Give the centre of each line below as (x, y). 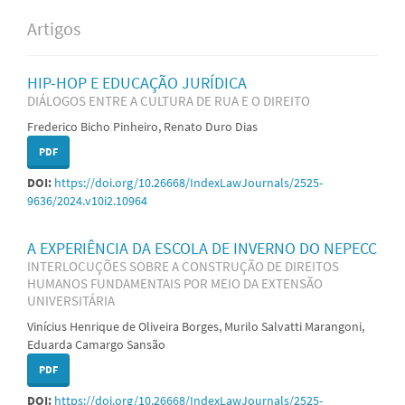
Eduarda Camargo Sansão (96, 344)
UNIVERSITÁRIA (71, 300)
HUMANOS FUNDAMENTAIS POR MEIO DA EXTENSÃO (175, 283)
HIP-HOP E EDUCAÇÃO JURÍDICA (137, 82)
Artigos (54, 28)
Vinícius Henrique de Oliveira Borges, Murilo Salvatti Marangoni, (196, 326)
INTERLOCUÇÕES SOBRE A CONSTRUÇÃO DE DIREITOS (183, 266)
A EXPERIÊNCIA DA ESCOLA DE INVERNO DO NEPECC (202, 248)
